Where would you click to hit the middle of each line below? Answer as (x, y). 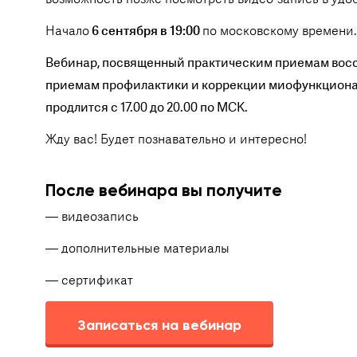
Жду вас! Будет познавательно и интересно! (176, 139)
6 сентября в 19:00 (146, 31)
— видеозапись (92, 217)
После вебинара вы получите (164, 190)
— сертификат (89, 280)
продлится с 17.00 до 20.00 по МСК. (147, 108)
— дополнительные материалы (137, 249)
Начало (67, 31)
